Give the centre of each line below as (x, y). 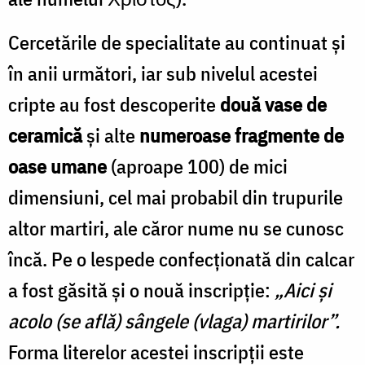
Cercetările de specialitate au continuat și (177, 42)
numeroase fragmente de (242, 135)
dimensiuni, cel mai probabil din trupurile (176, 197)
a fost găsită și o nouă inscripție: (141, 290)
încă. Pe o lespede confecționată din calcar (181, 259)
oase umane (57, 166)
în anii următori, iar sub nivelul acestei (163, 73)
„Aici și (303, 290)
